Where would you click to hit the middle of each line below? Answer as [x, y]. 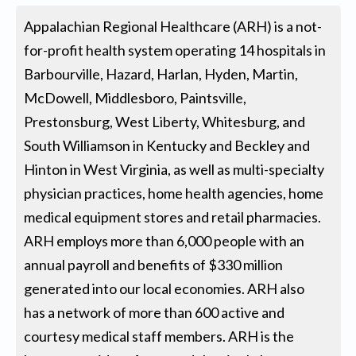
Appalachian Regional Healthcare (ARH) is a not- [173, 27]
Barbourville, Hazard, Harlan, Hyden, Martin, [161, 74]
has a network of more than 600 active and [155, 313]
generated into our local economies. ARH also [164, 289]
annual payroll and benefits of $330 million [154, 265]
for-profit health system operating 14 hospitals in [175, 50]
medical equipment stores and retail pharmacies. [173, 217]
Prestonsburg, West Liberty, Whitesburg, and [165, 122]
